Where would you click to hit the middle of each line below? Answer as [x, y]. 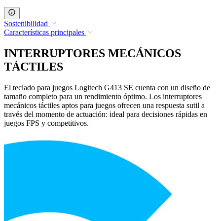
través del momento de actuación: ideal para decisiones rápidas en [106, 114]
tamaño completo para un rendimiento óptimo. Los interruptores [103, 97]
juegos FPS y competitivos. [46, 123]
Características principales [44, 33]
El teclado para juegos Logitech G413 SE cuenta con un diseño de [107, 88]
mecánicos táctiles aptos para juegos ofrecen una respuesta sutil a [104, 106]
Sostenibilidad [26, 24]
